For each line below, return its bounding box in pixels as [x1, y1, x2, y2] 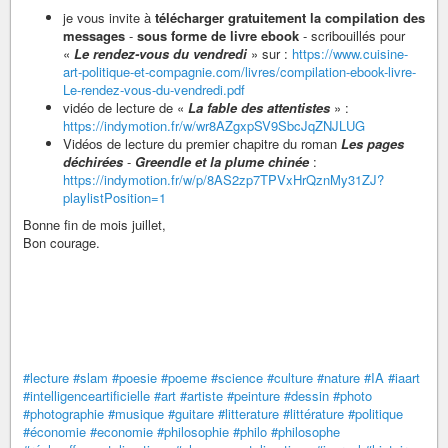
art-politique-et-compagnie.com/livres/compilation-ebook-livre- [63, 61, 416, 81]
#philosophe [271, 421, 340, 441]
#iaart [388, 367, 420, 387]
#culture [267, 367, 313, 387]
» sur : [247, 43, 292, 63]
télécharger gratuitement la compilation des [155, 7, 425, 27]
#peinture [227, 385, 280, 405]
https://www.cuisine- [292, 43, 408, 63]
